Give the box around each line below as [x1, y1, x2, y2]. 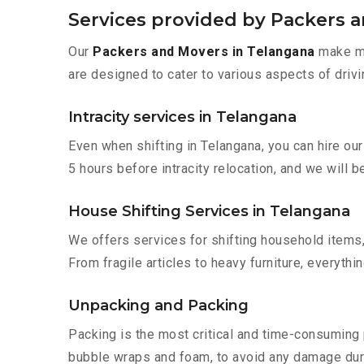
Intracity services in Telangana [68, 108, 297, 127]
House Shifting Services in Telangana [68, 202, 350, 221]
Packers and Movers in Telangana [93, 44, 315, 60]
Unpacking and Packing [68, 297, 249, 315]
